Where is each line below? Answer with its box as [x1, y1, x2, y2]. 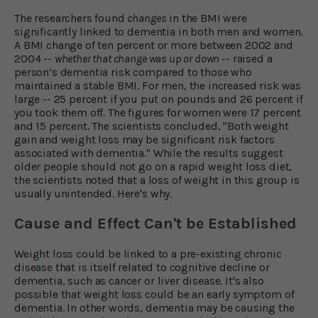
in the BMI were [166, 11, 247, 25]
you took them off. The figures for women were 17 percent [14, 105, 302, 119]
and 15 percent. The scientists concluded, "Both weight [14, 119, 289, 133]
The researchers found [14, 11, 128, 25]
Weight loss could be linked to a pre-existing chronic [14, 246, 282, 261]
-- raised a [221, 51, 273, 65]
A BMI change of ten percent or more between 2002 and [14, 38, 293, 52]
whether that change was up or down [54, 51, 222, 65]
